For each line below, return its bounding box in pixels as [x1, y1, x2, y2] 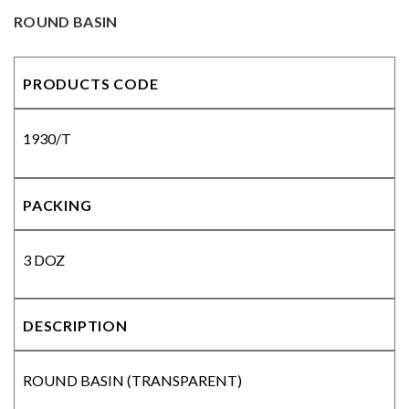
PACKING [23, 195, 92, 214]
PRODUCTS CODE [23, 74, 159, 92]
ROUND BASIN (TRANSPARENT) [23, 372, 242, 390]
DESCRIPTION [23, 317, 128, 335]
